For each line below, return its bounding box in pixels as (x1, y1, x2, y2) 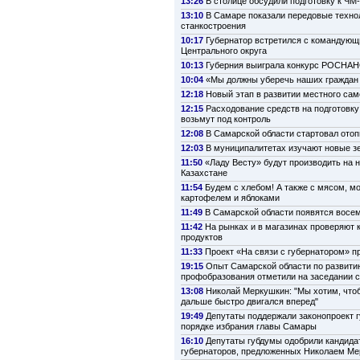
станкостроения (181, 21, 246, 31)
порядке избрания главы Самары (181, 321, 317, 332)
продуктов (181, 232, 223, 243)
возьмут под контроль (181, 114, 271, 125)
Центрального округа (181, 46, 267, 56)
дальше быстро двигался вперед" (181, 297, 318, 307)
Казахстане (181, 168, 227, 178)
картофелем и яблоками (181, 193, 280, 203)
